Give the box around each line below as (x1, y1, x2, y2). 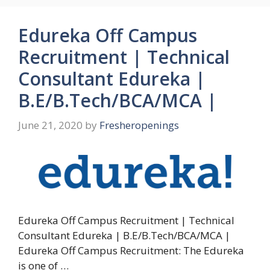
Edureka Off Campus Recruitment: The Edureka (18, 243, 244, 257)
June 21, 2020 (18, 118, 83, 133)
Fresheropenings (99, 118, 179, 133)
